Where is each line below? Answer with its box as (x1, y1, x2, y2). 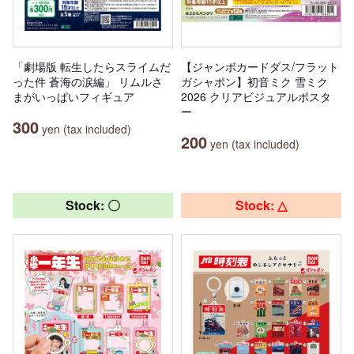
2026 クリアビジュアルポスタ (181, 88, 331, 104)
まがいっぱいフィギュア (13, 88, 134, 104)
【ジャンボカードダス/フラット (181, 58, 339, 74)
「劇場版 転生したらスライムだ (13, 58, 171, 74)
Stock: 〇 (66, 195, 120, 214)
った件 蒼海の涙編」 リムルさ (13, 73, 163, 89)
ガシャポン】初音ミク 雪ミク (181, 73, 328, 89)
